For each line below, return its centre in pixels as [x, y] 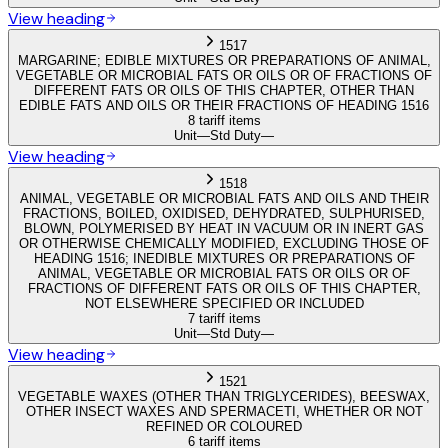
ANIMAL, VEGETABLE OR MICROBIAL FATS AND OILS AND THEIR [224, 198]
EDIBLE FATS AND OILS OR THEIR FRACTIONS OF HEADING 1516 [224, 105]
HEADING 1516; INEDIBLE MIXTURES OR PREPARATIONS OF [224, 258]
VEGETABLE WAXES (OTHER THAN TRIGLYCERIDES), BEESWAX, [224, 396]
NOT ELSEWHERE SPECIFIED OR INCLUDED [224, 303]
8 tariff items [224, 120]
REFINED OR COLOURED [224, 426]
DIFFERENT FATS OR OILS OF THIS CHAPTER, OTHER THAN [224, 90]
